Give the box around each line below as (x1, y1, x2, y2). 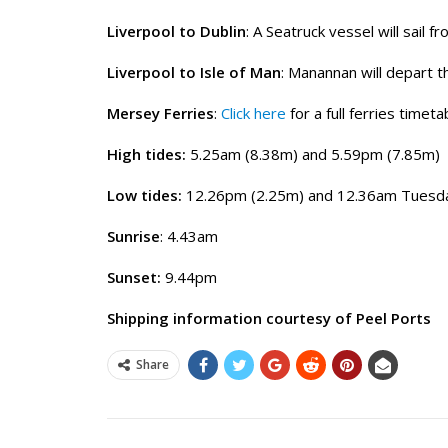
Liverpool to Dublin (107, 21, 246, 42)
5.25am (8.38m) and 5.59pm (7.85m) (186, 144, 440, 165)
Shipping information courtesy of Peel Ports (107, 308, 431, 329)
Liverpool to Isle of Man (107, 62, 281, 83)
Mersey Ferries (107, 103, 214, 124)
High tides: (107, 144, 186, 165)
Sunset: (107, 267, 161, 288)
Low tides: (107, 185, 182, 206)
